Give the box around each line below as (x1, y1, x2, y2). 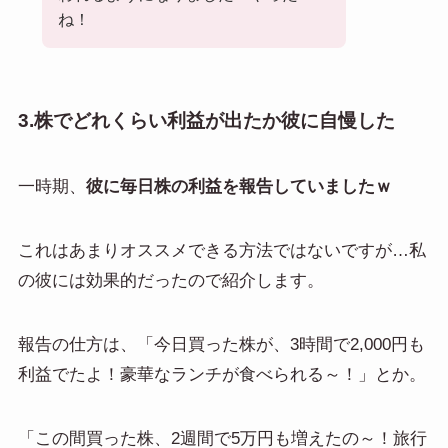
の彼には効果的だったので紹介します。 (17, 270, 324, 290)
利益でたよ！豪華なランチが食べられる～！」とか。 (17, 364, 426, 384)
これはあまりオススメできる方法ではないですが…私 (17, 240, 426, 260)
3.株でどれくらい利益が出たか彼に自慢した (17, 110, 395, 132)
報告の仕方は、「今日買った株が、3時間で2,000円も (17, 334, 425, 354)
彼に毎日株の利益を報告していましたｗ (85, 176, 392, 196)
